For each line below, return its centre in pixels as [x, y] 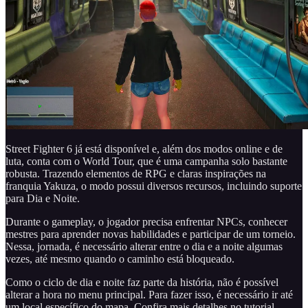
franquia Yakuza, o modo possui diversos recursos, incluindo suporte [154, 186]
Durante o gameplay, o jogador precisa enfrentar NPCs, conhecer [146, 221]
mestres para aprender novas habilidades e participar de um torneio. [151, 234]
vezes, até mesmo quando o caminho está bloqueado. [120, 258]
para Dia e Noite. [43, 198]
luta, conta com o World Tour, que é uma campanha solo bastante [146, 161]
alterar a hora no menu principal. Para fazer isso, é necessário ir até [149, 294]
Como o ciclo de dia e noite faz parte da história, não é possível [142, 282]
